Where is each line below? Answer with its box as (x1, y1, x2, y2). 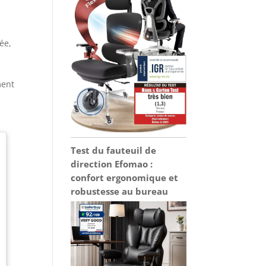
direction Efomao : (71, 158, 153, 170)
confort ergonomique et (71, 172, 179, 184)
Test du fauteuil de (71, 144, 157, 157)
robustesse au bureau (71, 185, 169, 198)
